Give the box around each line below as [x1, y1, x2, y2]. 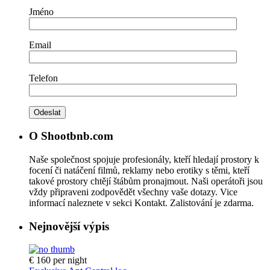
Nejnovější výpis [29, 219, 109, 233]
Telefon [29, 72, 58, 83]
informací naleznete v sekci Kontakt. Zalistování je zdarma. [29, 197, 254, 208]
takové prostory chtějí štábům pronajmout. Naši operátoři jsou [29, 175, 263, 186]
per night [53, 255, 87, 266]
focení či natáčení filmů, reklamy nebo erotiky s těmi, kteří [29, 165, 250, 175]
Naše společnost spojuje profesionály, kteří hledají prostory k [29, 154, 259, 165]
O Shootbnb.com [29, 130, 113, 143]
